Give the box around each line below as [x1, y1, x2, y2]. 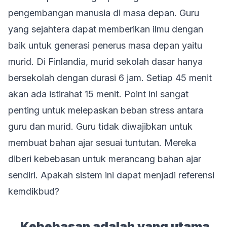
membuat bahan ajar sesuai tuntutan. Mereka [8, 137, 196, 148]
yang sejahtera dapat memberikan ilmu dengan [8, 24, 203, 34]
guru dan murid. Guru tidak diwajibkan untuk [8, 121, 193, 132]
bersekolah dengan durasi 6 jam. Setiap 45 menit [8, 72, 212, 83]
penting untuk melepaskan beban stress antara [8, 105, 203, 116]
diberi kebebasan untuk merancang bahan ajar [8, 154, 201, 164]
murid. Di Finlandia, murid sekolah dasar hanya [8, 56, 203, 67]
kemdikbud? [8, 186, 59, 197]
